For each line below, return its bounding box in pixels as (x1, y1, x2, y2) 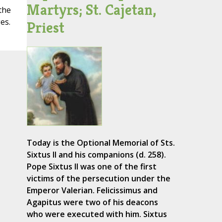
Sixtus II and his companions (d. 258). (26, 149, 166, 161)
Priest (26, 18, 64, 37)
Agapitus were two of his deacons (26, 197, 158, 208)
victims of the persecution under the (26, 173, 170, 184)
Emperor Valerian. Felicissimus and (26, 185, 158, 196)
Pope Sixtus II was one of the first (26, 161, 157, 172)
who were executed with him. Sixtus (26, 209, 167, 220)
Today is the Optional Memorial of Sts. (26, 137, 175, 149)
